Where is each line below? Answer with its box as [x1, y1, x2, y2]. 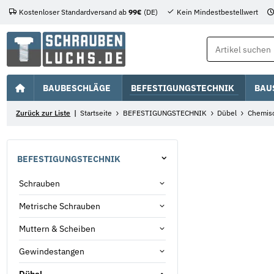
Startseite [80, 108, 113, 118]
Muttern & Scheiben [19, 223, 95, 234]
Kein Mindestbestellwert [176, 7, 258, 17]
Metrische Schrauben [19, 200, 100, 212]
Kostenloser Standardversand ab [18, 7, 128, 17]
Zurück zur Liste [16, 108, 71, 118]
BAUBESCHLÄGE [43, 81, 111, 94]
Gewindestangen [19, 245, 84, 257]
